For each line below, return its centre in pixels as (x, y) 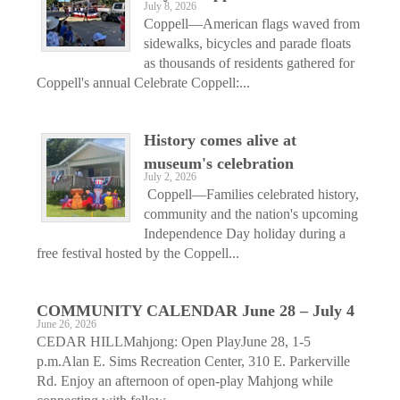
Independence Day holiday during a (245, 233)
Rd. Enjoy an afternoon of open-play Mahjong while (185, 380)
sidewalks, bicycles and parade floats (247, 43)
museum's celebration (219, 163)
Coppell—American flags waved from (252, 23)
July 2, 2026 (170, 177)
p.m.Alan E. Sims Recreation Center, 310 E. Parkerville (193, 361)
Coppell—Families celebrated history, (251, 194)
